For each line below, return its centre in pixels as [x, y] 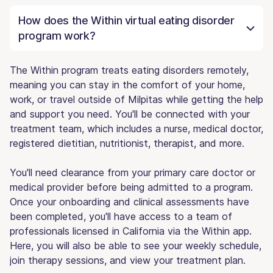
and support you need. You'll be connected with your [130, 114]
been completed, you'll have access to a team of [121, 216]
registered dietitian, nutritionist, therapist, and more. [127, 143]
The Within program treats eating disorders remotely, [129, 70]
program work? [57, 35]
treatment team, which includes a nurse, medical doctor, [136, 128]
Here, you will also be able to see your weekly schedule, [136, 245]
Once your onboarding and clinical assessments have [129, 201]
